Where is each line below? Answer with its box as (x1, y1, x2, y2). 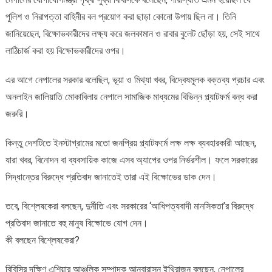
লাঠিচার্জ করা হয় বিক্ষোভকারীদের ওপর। (5, 45, 126, 57)
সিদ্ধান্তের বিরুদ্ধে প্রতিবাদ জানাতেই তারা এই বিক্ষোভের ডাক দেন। (5, 171, 217, 183)
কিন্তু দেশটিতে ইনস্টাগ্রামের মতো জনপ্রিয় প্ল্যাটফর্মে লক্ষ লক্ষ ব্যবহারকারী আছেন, (5, 137, 256, 149)
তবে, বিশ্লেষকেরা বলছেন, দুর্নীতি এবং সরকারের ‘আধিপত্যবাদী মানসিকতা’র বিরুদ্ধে (5, 200, 254, 212)
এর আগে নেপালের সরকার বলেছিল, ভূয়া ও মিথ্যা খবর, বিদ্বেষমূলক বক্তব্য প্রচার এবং (5, 74, 265, 86)
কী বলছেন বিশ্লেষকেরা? (5, 234, 80, 246)
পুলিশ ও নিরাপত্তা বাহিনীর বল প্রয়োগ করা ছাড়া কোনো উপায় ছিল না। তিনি (5, 11, 236, 23)
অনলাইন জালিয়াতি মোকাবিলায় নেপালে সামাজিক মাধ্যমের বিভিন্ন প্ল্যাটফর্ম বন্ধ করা (5, 91, 257, 103)
